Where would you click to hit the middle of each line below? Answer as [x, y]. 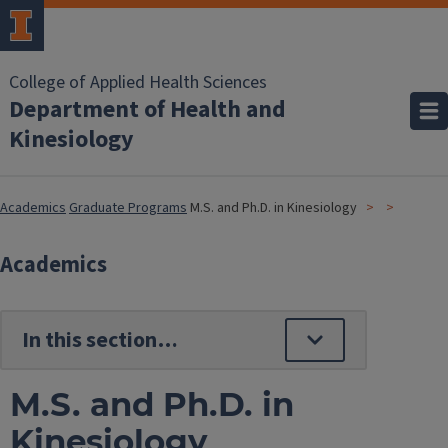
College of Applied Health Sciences [138, 82]
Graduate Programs [128, 208]
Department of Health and [147, 109]
